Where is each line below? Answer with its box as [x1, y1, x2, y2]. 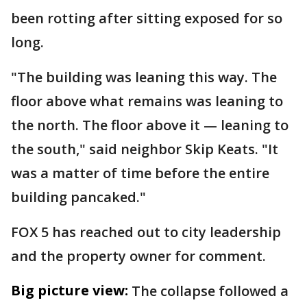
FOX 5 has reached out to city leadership [11, 223, 281, 241]
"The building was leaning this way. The [11, 68, 277, 86]
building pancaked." [11, 188, 146, 206]
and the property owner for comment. [11, 247, 269, 265]
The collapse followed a [132, 282, 288, 300]
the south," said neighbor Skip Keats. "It [11, 140, 278, 158]
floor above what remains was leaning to [11, 92, 283, 110]
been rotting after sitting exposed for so [11, 9, 282, 27]
